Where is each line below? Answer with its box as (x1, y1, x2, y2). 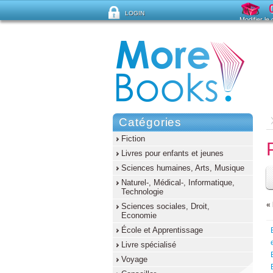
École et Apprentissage (121, 225, 203, 235)
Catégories (119, 116, 182, 129)
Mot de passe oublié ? (113, 73, 178, 80)
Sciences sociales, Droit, (121, 202, 210, 211)
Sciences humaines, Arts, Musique (121, 163, 244, 172)
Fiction (121, 134, 145, 143)
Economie (121, 211, 157, 220)
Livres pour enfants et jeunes (121, 149, 224, 158)
